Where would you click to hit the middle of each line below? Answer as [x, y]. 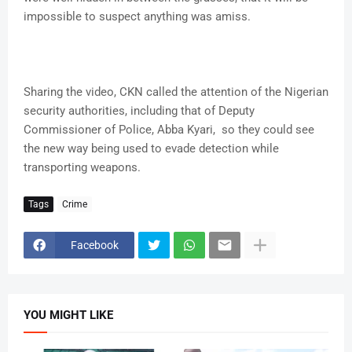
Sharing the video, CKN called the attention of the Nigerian [176, 92]
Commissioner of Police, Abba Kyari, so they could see [169, 130]
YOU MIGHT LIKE [68, 315]
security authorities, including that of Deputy [139, 111]
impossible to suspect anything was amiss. [137, 17]
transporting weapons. [82, 168]
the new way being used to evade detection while [151, 149]
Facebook [95, 245]
